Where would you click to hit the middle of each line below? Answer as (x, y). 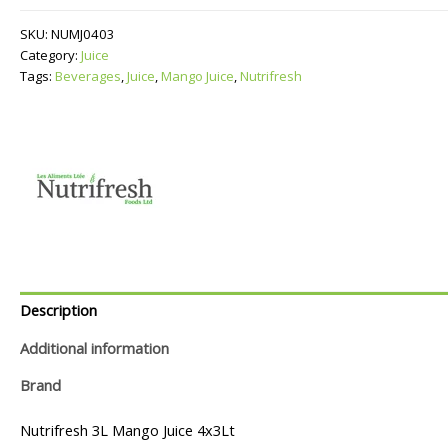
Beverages (88, 75)
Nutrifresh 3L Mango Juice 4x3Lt (127, 430)
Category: (50, 54)
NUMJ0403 (83, 33)
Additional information (94, 347)
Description (58, 310)
